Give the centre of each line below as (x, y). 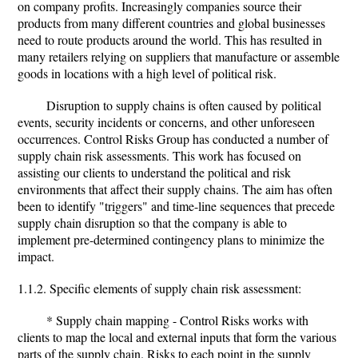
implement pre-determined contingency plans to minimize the (171, 239)
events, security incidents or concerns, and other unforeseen (166, 122)
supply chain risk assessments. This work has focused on (159, 155)
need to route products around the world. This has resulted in (170, 40)
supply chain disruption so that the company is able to (152, 223)
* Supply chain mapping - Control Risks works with (177, 320)
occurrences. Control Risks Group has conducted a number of (173, 139)
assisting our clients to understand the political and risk (154, 172)
